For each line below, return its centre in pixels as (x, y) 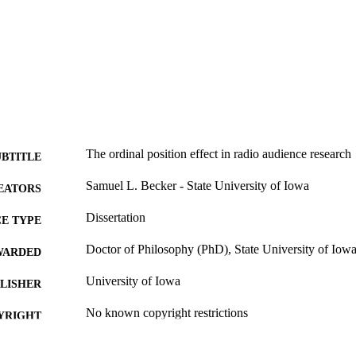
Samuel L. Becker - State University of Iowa (197, 186)
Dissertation (116, 218)
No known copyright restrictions (167, 313)
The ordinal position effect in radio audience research (219, 154)
